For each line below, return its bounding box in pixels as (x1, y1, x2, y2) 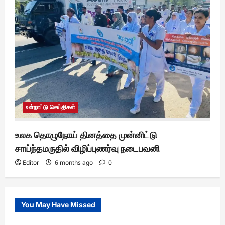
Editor (23, 158, 39, 167)
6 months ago (53, 158, 94, 167)
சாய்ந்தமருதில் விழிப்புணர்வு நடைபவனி (15, 143, 160, 154)
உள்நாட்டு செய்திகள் (26, 102, 75, 111)
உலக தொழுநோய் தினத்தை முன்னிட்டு (15, 129, 157, 140)
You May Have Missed (21, 200, 95, 209)
